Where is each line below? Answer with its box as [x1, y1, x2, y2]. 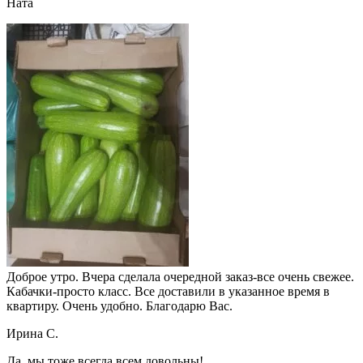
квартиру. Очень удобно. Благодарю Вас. [6, 298, 233, 313]
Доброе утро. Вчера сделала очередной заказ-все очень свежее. [6, 269, 354, 284]
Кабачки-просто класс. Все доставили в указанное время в [6, 284, 330, 298]
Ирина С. [6, 326, 58, 340]
